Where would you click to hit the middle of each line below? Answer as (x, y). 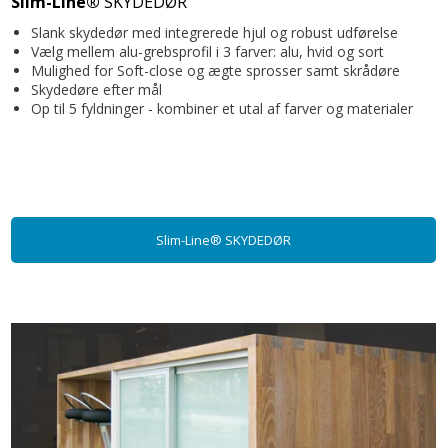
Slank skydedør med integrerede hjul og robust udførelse (215, 33)
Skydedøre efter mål (97, 90)
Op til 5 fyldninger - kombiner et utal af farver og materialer (222, 109)
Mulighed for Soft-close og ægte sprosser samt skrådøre (216, 71)
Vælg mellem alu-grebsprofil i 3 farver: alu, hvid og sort (208, 52)
